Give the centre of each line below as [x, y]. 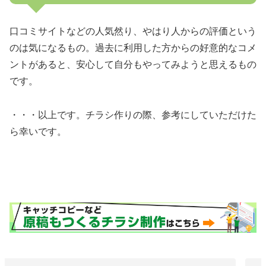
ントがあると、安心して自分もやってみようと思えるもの [133, 65]
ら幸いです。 [38, 131]
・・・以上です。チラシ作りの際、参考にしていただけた [133, 115]
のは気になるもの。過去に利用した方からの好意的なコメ [133, 48]
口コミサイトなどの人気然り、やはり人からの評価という [133, 31]
